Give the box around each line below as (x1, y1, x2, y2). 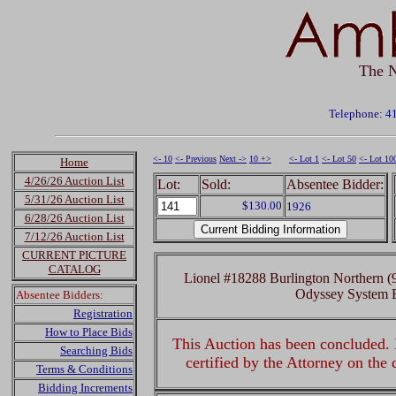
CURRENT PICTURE (22, 248, 126, 262)
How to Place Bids (45, 325, 133, 339)
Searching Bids (60, 344, 133, 357)
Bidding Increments (38, 381, 133, 394)
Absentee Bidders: (16, 288, 103, 301)
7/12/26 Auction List (24, 230, 125, 243)
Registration (73, 307, 133, 320)
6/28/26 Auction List (24, 211, 125, 225)
